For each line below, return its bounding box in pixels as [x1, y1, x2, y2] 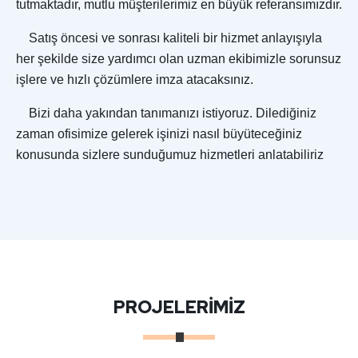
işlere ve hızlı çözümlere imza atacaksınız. [16, 73, 253, 87]
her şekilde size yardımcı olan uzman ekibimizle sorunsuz [16, 52, 341, 66]
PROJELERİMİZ [113, 296, 245, 320]
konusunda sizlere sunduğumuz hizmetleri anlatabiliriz [16, 148, 324, 162]
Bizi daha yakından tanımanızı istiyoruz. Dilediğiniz [16, 106, 316, 121]
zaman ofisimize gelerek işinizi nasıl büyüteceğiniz [16, 127, 302, 141]
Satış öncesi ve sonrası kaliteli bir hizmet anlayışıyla [16, 31, 322, 46]
